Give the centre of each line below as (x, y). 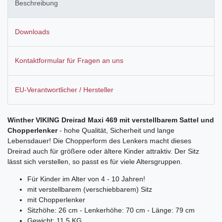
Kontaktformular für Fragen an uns (69, 61)
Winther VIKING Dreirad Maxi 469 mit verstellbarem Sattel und (111, 120)
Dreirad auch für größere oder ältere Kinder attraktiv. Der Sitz (103, 151)
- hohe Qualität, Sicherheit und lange (117, 130)
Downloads (32, 32)
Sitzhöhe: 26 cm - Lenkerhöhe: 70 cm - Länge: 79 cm (111, 210)
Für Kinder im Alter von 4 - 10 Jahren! (86, 179)
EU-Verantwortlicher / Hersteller (64, 89)
